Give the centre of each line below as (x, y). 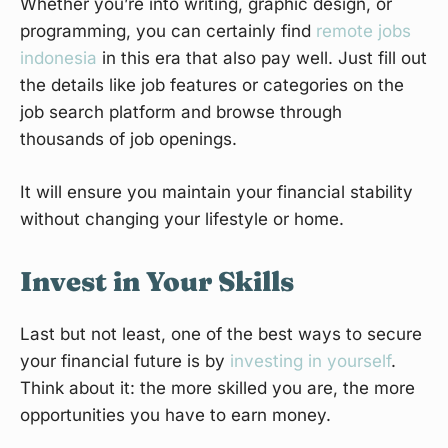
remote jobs (363, 31)
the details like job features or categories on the (212, 85)
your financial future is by (125, 361)
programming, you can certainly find (168, 31)
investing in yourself (310, 361)
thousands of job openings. (128, 139)
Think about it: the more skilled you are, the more (217, 388)
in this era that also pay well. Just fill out (262, 58)
